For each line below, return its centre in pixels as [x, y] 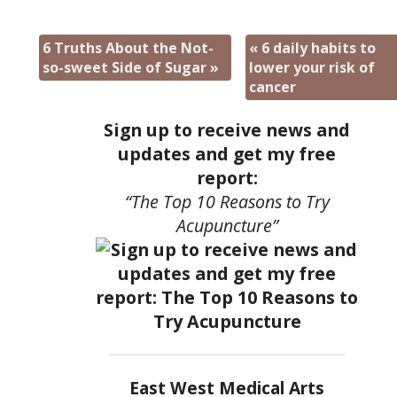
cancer [272, 87]
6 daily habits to [316, 48]
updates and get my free [227, 153]
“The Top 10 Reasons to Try [227, 201]
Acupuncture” [227, 225]
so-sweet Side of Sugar [127, 68]
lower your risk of [311, 68]
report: [227, 177]
